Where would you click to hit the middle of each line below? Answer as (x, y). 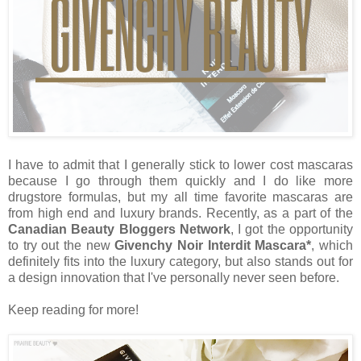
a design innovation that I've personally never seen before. (174, 278)
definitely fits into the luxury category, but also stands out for (180, 262)
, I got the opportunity (292, 230)
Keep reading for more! (73, 310)
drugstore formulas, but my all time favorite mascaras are (180, 197)
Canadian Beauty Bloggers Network (119, 230)
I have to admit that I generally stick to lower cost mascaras (180, 165)
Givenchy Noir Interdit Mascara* (213, 246)
